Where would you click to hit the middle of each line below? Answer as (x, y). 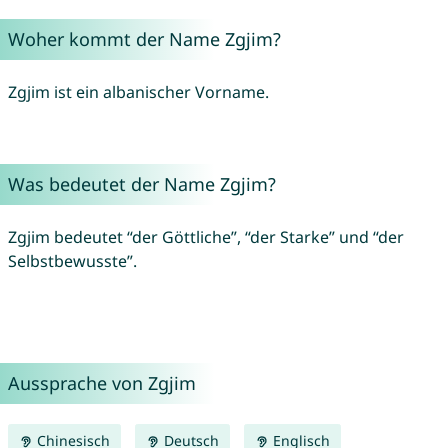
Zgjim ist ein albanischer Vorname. (138, 92)
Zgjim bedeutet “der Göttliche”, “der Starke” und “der (205, 237)
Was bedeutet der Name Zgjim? (141, 184)
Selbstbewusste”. (72, 261)
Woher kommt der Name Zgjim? (144, 39)
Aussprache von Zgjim (101, 383)
